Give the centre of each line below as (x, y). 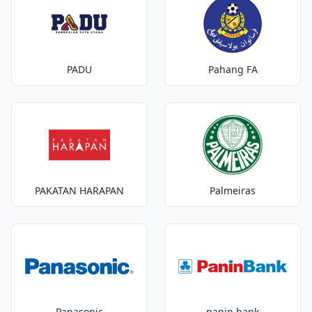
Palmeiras (233, 190)
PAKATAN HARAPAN (79, 190)
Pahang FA (233, 69)
